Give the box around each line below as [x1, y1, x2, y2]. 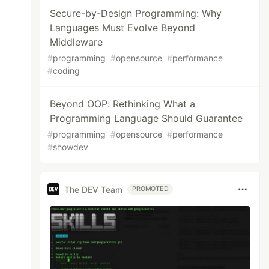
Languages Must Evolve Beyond [50, 22, 196, 34]
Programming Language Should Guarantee [50, 112, 243, 124]
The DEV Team [64, 184, 123, 195]
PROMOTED [132, 185, 169, 193]
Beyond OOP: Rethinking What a [50, 98, 196, 110]
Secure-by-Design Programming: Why [50, 7, 222, 19]
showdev [53, 142, 89, 152]
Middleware [50, 36, 103, 48]
